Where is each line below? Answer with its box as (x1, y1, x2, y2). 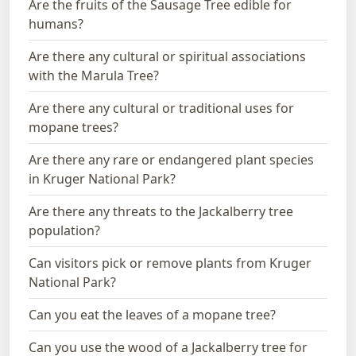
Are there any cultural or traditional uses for (29, 99, 294, 117)
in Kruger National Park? (29, 169, 176, 188)
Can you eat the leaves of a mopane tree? (29, 305, 276, 323)
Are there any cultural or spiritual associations (29, 47, 306, 65)
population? (29, 221, 100, 239)
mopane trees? (29, 118, 118, 136)
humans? (29, 14, 83, 33)
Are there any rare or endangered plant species (29, 150, 314, 168)
